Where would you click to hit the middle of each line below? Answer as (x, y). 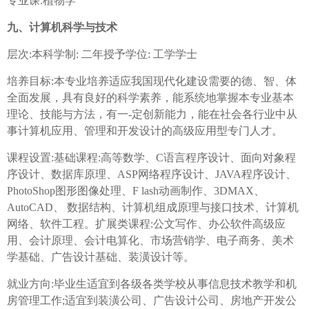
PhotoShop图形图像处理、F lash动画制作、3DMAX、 (136, 191)
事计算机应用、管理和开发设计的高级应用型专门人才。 (145, 131)
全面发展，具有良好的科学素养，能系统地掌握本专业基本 (150, 98)
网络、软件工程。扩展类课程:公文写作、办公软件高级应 (146, 224)
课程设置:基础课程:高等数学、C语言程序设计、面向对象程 (151, 158)
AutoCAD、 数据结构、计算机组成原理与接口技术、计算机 (153, 208)
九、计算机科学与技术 (62, 28)
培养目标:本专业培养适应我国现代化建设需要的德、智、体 (152, 81)
